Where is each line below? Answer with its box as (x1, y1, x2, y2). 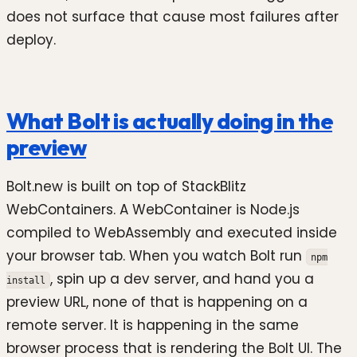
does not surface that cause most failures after (6, 7, 339, 27)
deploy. (6, 30, 56, 50)
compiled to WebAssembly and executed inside (6, 222, 337, 242)
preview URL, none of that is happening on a (6, 292, 308, 312)
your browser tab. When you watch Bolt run (6, 245, 306, 265)
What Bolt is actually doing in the (6, 107, 332, 135)
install (6, 273, 45, 286)
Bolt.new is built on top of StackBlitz (6, 176, 246, 196)
